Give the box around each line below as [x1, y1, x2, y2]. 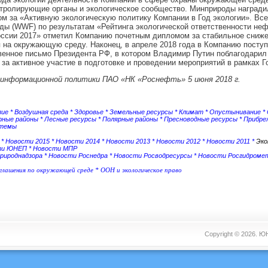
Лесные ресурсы [44, 115, 98, 123]
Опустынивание [209, 108, 263, 115]
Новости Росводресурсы [113, 152, 192, 159]
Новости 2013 [105, 138, 150, 145]
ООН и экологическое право [100, 167, 182, 173]
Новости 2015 [5, 138, 50, 145]
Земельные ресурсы [109, 108, 175, 115]
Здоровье [74, 108, 105, 115]
